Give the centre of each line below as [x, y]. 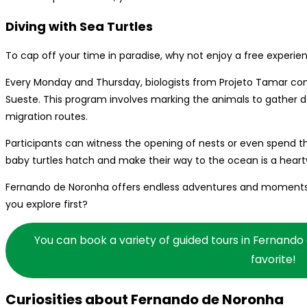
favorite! [273, 260]
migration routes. [47, 116]
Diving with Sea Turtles [79, 26]
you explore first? [47, 204]
